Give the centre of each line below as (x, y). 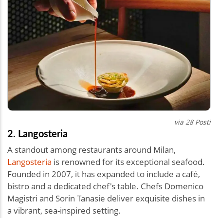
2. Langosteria (37, 133)
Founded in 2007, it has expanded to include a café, (104, 174)
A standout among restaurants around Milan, (91, 149)
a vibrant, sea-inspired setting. (64, 210)
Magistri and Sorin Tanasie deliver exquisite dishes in (106, 198)
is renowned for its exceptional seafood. (128, 162)
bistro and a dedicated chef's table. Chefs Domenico (105, 186)
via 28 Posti (192, 122)
